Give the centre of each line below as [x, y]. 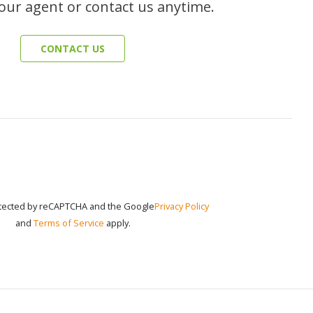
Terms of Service [69, 223]
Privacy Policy [181, 206]
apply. [117, 223]
